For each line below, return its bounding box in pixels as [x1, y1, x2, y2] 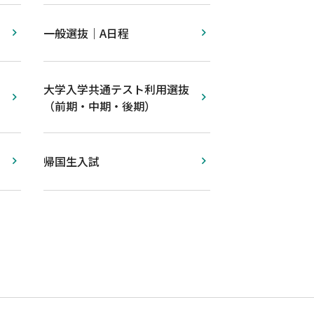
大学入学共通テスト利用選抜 [43, 80, 189, 97]
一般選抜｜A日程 [43, 24, 129, 41]
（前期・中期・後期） [43, 97, 156, 114]
